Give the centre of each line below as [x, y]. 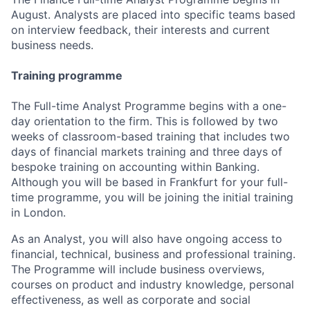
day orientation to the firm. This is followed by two [145, 121]
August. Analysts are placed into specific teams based [153, 14]
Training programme [67, 75]
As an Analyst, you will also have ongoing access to [147, 238]
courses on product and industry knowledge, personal [153, 284]
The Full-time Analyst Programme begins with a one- [149, 106]
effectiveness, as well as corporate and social [131, 299]
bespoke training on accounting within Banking [134, 166]
